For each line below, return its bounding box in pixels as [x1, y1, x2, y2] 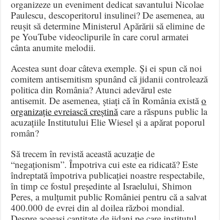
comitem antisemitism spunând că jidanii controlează [11, 73, 208, 85]
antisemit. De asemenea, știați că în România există [11, 94, 202, 107]
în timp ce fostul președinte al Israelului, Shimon [11, 180, 192, 192]
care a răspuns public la [118, 105, 208, 118]
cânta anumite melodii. [11, 41, 96, 54]
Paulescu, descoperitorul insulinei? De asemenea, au [11, 9, 205, 22]
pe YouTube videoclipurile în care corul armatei [11, 30, 189, 43]
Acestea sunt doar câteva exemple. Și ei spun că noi [11, 62, 202, 75]
